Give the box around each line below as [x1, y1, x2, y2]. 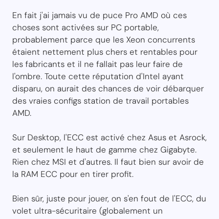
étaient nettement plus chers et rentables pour [12, 46, 197, 57]
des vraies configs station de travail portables [12, 95, 189, 106]
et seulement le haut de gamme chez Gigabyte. [12, 144, 197, 155]
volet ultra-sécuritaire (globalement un [12, 205, 163, 216]
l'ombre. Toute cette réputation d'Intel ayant [12, 70, 184, 82]
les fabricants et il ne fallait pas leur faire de [12, 58, 183, 69]
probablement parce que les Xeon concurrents [12, 34, 195, 45]
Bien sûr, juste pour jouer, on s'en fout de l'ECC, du [12, 193, 206, 204]
